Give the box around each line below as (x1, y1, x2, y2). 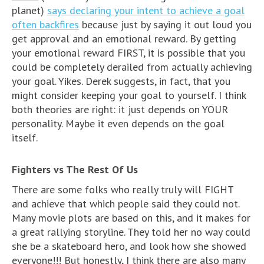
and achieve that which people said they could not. (12, 196, 239, 210)
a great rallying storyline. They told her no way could (12, 225, 250, 239)
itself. (12, 130, 38, 144)
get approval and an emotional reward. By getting (12, 31, 236, 45)
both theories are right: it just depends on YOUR (12, 102, 228, 116)
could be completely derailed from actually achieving (12, 60, 252, 74)
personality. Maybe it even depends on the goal (12, 116, 225, 130)
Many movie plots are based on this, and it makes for (12, 210, 250, 225)
